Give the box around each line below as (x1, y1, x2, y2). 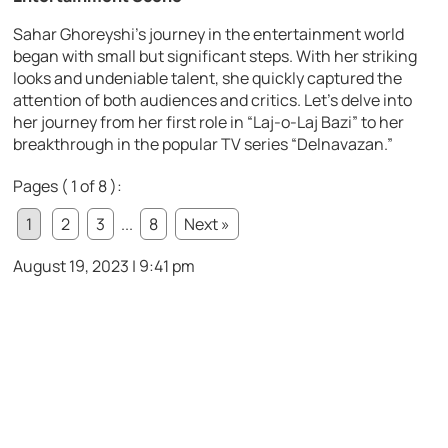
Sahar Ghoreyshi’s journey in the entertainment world (13, 23, 405, 46)
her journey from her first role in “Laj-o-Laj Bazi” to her (13, 111, 405, 134)
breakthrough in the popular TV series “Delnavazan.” (13, 133, 394, 156)
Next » (184, 213, 231, 236)
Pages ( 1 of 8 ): (13, 175, 123, 198)
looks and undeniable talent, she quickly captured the (13, 67, 403, 90)
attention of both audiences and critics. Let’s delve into (13, 89, 413, 112)
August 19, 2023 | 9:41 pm (13, 255, 196, 278)
